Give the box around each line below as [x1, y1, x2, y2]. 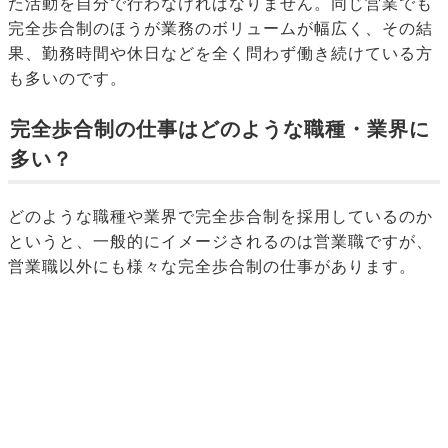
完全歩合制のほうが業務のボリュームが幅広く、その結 [8, 19, 433, 37]
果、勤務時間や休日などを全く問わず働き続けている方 [8, 44, 433, 62]
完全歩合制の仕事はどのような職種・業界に [10, 117, 430, 140]
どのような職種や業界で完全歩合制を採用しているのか [8, 207, 433, 225]
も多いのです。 [8, 69, 127, 87]
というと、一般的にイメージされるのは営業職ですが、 [8, 232, 433, 250]
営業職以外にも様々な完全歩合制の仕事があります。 [8, 257, 416, 275]
